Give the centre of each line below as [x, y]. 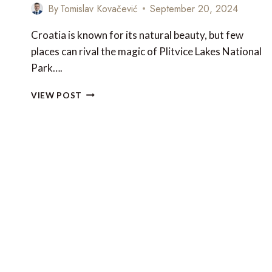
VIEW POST [57, 95]
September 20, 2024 [194, 8]
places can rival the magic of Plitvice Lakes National [146, 51]
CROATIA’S [106, 155]
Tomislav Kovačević [99, 8]
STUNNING [105, 181]
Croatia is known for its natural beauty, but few [137, 35]
